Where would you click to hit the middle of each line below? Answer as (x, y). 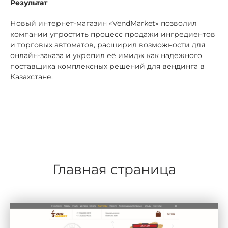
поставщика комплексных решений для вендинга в (107, 66)
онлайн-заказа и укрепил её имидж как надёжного (106, 55)
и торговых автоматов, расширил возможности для (108, 45)
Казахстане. (32, 77)
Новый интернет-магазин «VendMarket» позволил (104, 23)
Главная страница (114, 169)
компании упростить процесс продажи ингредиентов (113, 34)
